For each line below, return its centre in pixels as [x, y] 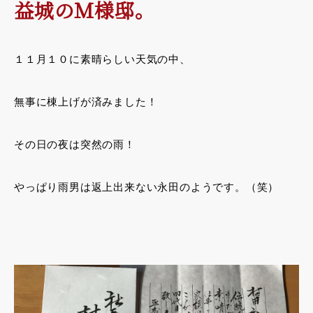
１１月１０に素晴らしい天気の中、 [102, 59]
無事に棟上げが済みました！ [86, 102]
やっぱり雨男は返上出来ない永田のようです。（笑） [147, 187]
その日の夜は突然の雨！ [75, 145]
